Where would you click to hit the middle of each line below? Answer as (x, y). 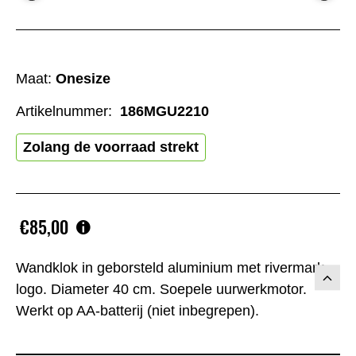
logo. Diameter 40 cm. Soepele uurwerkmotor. (161, 289)
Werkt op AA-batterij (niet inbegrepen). (137, 310)
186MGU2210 (164, 112)
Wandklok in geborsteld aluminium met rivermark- (172, 267)
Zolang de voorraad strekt (111, 147)
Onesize (83, 79)
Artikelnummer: (64, 112)
